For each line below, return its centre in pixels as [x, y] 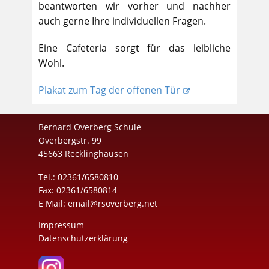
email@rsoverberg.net [113, 203]
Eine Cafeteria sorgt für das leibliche [134, 48]
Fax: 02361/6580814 [78, 190]
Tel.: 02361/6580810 [78, 177]
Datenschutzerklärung [83, 238]
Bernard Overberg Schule [90, 127]
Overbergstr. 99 [70, 140]
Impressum [61, 225]
